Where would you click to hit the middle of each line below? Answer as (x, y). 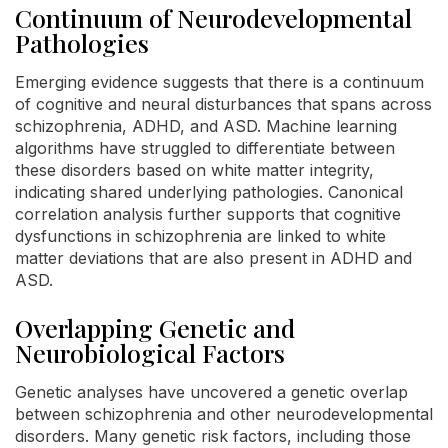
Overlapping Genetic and (155, 327)
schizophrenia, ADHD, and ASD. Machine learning (206, 125)
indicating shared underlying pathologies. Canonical (209, 191)
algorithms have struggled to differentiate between (205, 147)
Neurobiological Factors (150, 352)
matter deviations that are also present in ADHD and (213, 257)
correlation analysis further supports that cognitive (208, 213)
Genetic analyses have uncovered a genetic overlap (211, 391)
